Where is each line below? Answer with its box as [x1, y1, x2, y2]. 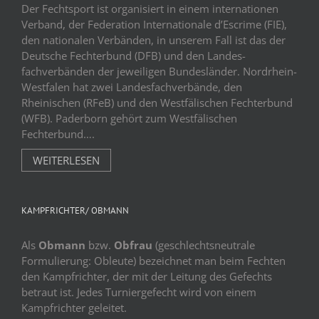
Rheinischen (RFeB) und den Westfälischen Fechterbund [21, 95, 293, 110]
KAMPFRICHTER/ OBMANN [21, 204, 129, 217]
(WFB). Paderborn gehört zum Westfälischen [21, 111, 237, 126]
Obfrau [114, 238, 152, 253]
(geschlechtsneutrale [152, 238, 255, 253]
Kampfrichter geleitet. [21, 300, 127, 315]
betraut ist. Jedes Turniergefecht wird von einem [21, 285, 256, 300]
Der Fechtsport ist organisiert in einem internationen [21, 1, 278, 16]
